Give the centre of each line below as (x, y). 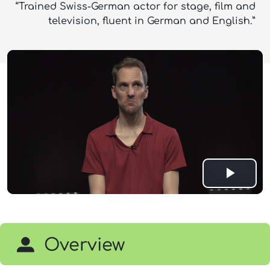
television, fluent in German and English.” (152, 21)
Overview (84, 245)
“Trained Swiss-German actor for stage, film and (136, 7)
